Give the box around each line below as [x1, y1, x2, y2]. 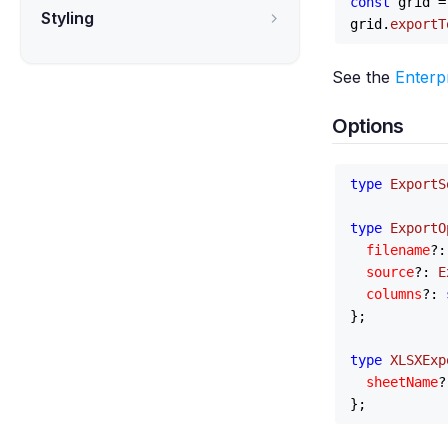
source [366, 264, 414, 280]
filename [366, 242, 430, 258]
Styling [41, 8, 94, 28]
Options [332, 114, 404, 138]
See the [332, 67, 395, 87]
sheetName [366, 374, 438, 390]
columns [366, 286, 422, 302]
